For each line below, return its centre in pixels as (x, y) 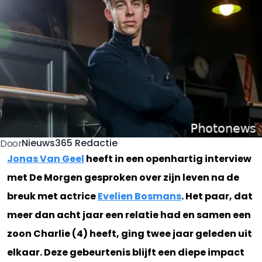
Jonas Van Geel (46, 158)
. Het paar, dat (217, 196)
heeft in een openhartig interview (168, 158)
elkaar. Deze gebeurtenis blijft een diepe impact (126, 252)
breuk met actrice (52, 196)
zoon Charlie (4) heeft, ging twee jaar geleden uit (130, 233)
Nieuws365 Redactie (70, 143)
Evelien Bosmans (139, 196)
